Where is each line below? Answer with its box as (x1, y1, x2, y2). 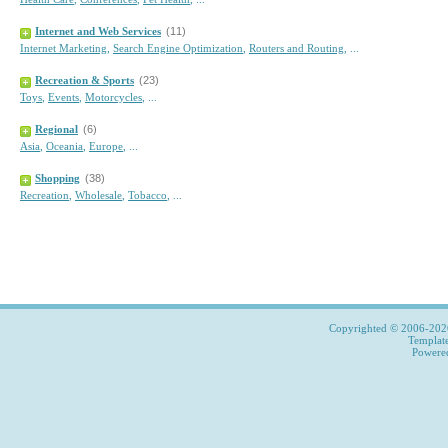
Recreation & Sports (35, 74, 134, 86)
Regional (35, 123, 78, 135)
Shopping (35, 172, 80, 184)
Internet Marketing (20, 42, 107, 54)
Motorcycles (85, 91, 142, 103)
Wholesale (75, 189, 122, 201)
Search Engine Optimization (113, 42, 243, 54)
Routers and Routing (249, 42, 344, 54)
